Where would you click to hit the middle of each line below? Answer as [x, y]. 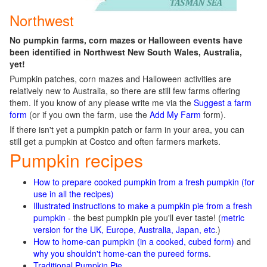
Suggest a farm [223, 103]
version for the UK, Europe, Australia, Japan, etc [124, 229]
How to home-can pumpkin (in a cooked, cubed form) [134, 241]
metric [233, 218]
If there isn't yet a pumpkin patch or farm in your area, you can [127, 129]
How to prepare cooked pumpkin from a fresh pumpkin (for [144, 182]
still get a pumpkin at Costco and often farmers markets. [115, 141]
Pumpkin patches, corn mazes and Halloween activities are [120, 79]
